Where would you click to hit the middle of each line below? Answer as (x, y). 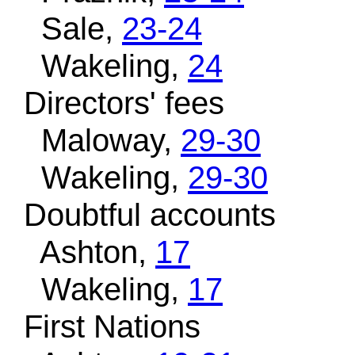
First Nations (103, 326)
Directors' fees (115, 103)
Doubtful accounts (141, 215)
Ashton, (81, 252)
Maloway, (94, 140)
